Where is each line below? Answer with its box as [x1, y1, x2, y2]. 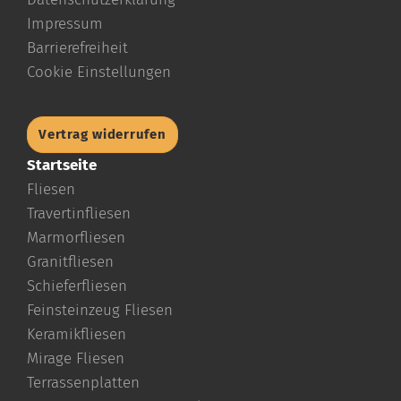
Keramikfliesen [27, 324, 126, 344]
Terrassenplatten [27, 372, 140, 392]
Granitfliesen [27, 252, 114, 271]
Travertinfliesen [27, 203, 131, 223]
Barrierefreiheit [27, 38, 128, 57]
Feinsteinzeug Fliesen [27, 300, 173, 320]
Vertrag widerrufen [38, 125, 166, 142]
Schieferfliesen [27, 276, 127, 295]
